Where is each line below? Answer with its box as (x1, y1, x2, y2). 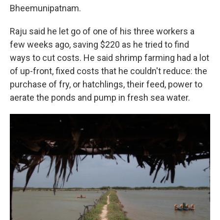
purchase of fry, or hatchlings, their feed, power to (10, 79, 202, 89)
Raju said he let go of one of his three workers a (10, 26, 194, 36)
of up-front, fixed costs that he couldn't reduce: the (10, 66, 207, 76)
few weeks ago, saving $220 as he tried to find (10, 39, 189, 50)
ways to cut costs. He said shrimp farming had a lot (10, 53, 209, 63)
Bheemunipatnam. (10, 3, 81, 13)
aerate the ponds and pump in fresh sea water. (10, 92, 190, 103)
